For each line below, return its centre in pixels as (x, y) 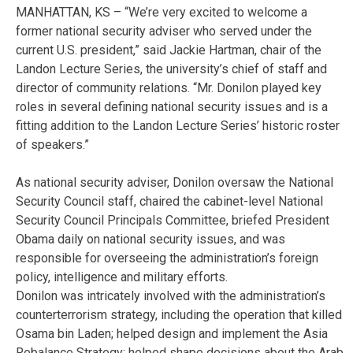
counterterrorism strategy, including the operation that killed (179, 315)
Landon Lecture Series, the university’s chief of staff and (171, 69)
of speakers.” (52, 145)
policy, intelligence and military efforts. (122, 277)
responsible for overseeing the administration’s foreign (167, 258)
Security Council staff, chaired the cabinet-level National (169, 202)
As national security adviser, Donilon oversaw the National (175, 183)
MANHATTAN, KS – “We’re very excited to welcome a (162, 13)
